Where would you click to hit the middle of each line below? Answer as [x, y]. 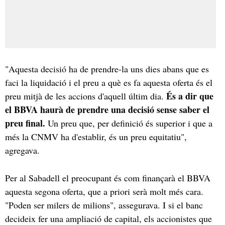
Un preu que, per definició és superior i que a [129, 123]
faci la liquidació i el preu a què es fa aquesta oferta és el [109, 82]
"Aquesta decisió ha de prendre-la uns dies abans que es [107, 69]
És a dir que [190, 96]
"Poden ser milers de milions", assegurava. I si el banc [104, 205]
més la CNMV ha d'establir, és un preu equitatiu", [96, 136]
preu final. [25, 123]
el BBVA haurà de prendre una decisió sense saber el [107, 109]
